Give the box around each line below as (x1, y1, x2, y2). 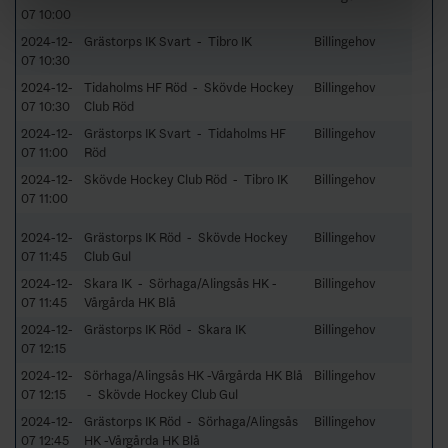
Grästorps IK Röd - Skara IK (84, 321, 246, 337)
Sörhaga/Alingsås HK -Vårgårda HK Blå (84, 367, 303, 383)
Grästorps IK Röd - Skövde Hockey (84, 229, 288, 245)
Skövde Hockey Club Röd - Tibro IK (84, 171, 288, 187)
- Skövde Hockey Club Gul (84, 386, 238, 402)
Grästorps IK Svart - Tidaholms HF (84, 125, 286, 141)
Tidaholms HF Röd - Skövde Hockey (84, 79, 294, 95)
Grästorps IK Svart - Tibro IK (84, 33, 252, 49)
